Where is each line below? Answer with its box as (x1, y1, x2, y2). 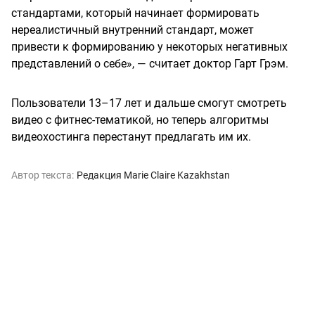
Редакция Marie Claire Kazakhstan (77, 169, 230, 181)
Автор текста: (11, 169, 74, 181)
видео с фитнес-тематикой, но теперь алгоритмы (11, 113, 269, 127)
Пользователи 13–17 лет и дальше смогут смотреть (11, 96, 287, 110)
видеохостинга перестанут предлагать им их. (11, 130, 251, 144)
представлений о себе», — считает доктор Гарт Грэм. (11, 57, 288, 71)
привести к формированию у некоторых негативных (11, 40, 288, 54)
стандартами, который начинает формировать (11, 6, 259, 20)
